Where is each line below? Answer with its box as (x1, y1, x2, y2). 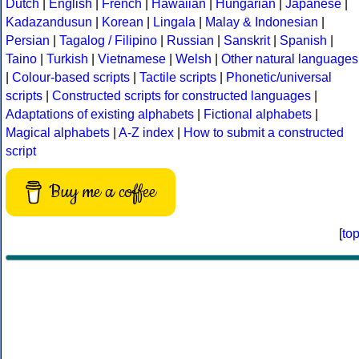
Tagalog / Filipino (59, 34, 157, 48)
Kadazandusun (6, 15, 92, 30)
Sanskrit (224, 34, 270, 48)
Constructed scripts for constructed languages (52, 89, 311, 103)
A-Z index (119, 126, 174, 140)
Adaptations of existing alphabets (6, 107, 194, 122)
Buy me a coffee (49, 179, 157, 205)
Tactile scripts (139, 71, 216, 85)
